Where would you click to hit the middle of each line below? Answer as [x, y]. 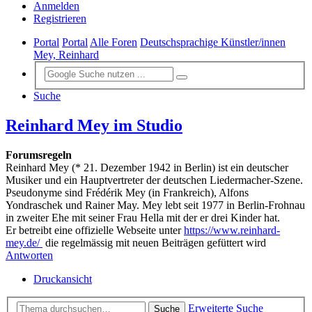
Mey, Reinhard [66, 55]
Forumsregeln [39, 155]
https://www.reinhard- [232, 230]
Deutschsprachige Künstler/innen [213, 42]
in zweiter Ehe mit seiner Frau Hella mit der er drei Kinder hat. [143, 217]
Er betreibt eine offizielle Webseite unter [95, 230]
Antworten [29, 255]
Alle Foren [114, 42]
